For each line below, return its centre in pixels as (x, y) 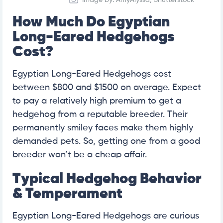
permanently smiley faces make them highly (103, 128)
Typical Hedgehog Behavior (107, 179)
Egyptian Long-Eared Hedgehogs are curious (106, 216)
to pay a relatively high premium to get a (97, 101)
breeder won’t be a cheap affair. (80, 155)
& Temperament (67, 194)
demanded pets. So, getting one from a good (106, 141)
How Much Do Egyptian (91, 22)
